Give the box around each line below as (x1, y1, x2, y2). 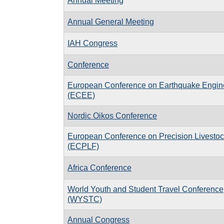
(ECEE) (67, 90, 95, 99)
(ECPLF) (67, 141, 99, 150)
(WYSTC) (67, 194, 102, 203)
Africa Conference (67, 163, 131, 172)
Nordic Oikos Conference (67, 111, 157, 120)
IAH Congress (67, 38, 117, 47)
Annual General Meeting (67, 17, 154, 26)
